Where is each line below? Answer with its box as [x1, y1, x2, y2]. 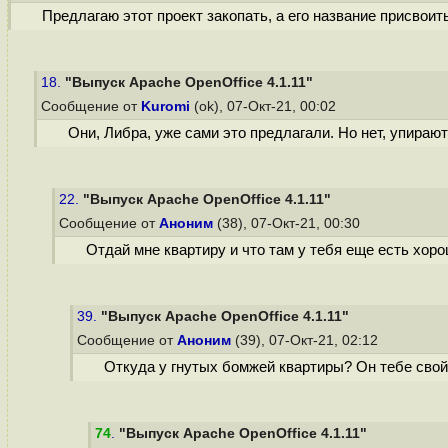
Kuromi [141, 99, 190, 114]
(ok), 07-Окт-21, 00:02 [190, 99, 340, 114]
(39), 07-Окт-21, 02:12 [231, 333, 382, 348]
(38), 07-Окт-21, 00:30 [213, 216, 364, 231]
